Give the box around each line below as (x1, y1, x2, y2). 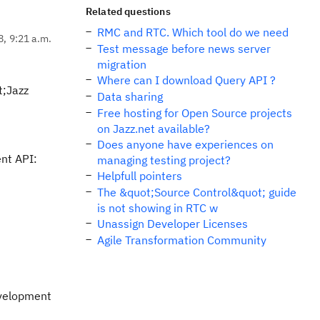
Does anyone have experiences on (97, 137, 274, 151)
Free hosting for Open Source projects (97, 106, 292, 120)
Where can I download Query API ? (97, 73, 276, 87)
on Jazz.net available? (97, 121, 210, 136)
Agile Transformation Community (97, 233, 266, 247)
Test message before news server (97, 41, 271, 56)
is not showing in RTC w (97, 201, 218, 215)
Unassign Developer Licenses (97, 216, 248, 231)
